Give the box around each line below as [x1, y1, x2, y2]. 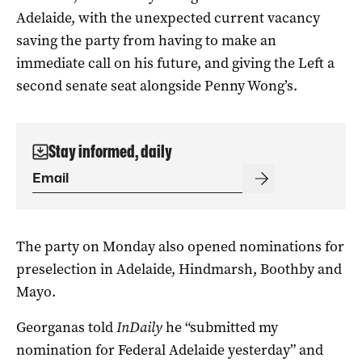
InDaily [116, 317, 162, 337]
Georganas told [16, 317, 116, 337]
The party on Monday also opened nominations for [16, 236, 344, 256]
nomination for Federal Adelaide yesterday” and [16, 339, 323, 360]
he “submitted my [162, 317, 278, 337]
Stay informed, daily [48, 141, 172, 162]
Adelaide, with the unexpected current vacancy [16, 7, 320, 27]
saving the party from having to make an [16, 30, 276, 50]
